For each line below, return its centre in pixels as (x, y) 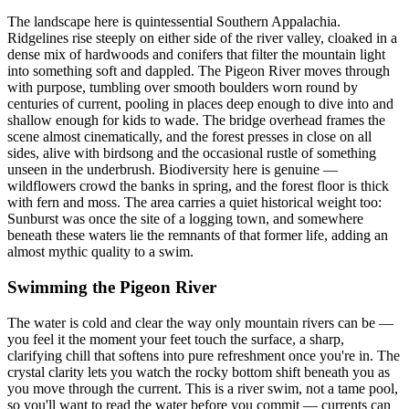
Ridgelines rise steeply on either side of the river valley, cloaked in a (202, 38)
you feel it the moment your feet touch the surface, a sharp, (176, 339)
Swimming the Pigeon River (112, 288)
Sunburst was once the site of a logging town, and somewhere (185, 219)
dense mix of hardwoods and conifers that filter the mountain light (196, 55)
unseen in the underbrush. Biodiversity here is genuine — (173, 170)
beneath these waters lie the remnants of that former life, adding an (198, 236)
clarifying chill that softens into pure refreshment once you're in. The (204, 355)
